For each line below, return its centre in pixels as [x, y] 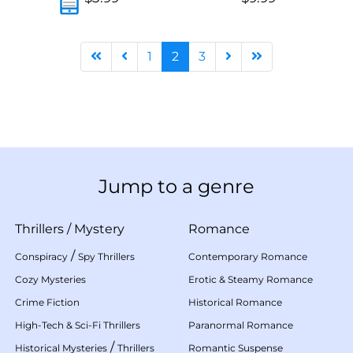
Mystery [99, 229]
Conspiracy [41, 256]
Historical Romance [235, 302]
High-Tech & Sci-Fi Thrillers [78, 325]
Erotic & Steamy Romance [251, 279]
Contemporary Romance [248, 256]
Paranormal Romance [241, 325]
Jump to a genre [176, 186]
